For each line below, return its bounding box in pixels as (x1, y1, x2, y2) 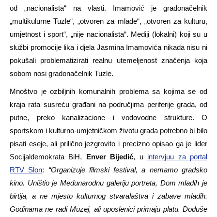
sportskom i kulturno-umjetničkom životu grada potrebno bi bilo (10, 126, 207, 135)
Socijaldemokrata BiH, (10, 152, 86, 161)
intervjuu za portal (147, 152, 208, 161)
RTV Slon (10, 165, 43, 174)
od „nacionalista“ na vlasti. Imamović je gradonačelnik (10, 3, 207, 12)
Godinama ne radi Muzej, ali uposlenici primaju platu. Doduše (10, 204, 207, 213)
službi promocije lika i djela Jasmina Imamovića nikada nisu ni (10, 43, 207, 51)
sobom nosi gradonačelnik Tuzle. (10, 69, 113, 77)
